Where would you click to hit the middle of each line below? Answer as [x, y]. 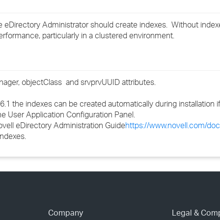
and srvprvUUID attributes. [110, 82]
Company [65, 213]
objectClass [43, 82]
